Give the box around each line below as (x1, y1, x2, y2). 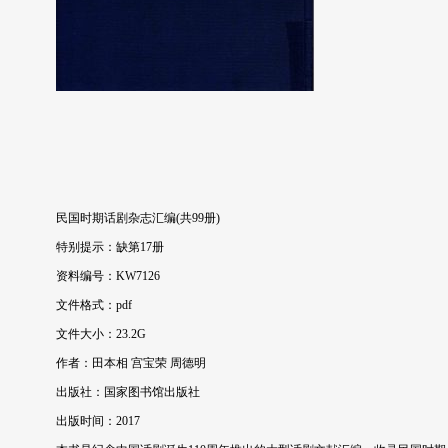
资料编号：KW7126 (56, 269, 160, 283)
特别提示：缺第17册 (56, 240, 164, 254)
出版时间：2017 (56, 414, 140, 428)
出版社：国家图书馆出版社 (56, 385, 200, 399)
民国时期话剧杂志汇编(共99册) (56, 211, 220, 225)
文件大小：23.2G (56, 327, 146, 341)
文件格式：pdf (56, 298, 132, 312)
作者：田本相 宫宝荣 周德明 (56, 356, 206, 370)
